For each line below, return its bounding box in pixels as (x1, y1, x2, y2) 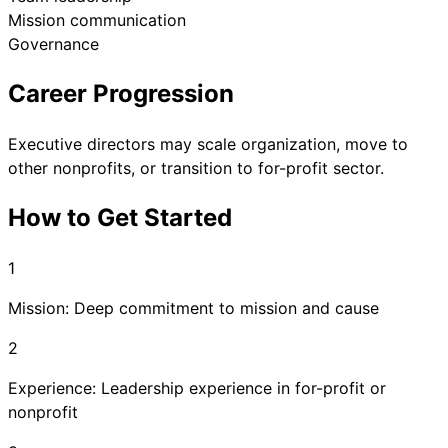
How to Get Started (8, 202, 232, 232)
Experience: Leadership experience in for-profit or (8, 377, 386, 398)
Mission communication (8, 10, 186, 31)
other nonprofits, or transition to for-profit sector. (8, 157, 384, 178)
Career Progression (8, 78, 234, 108)
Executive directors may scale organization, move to (8, 133, 408, 154)
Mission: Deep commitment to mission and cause (8, 297, 379, 318)
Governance (8, 34, 99, 55)
